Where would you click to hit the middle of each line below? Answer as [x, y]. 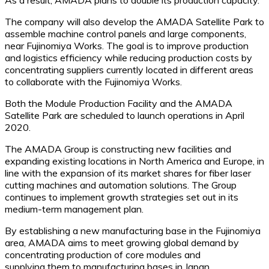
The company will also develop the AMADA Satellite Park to [134, 21]
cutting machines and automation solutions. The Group [121, 185]
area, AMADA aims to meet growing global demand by [122, 242]
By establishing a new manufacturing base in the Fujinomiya [133, 230]
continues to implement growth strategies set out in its [122, 197]
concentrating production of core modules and [103, 254]
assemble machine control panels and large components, [125, 33]
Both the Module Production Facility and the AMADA [119, 103]
